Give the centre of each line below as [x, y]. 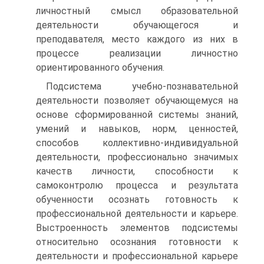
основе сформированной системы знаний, [137, 115]
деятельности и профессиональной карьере [137, 256]
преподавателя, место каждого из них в [137, 39]
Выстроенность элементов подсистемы [137, 228]
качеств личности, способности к [137, 171]
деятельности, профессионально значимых [137, 157]
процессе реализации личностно [137, 53]
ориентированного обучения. [100, 67]
